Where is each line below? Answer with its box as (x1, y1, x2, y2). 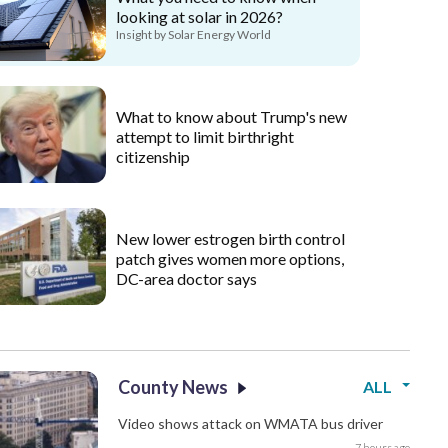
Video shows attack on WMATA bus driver (118, 415, 384, 433)
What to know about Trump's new (115, 107, 347, 127)
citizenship (115, 147, 190, 167)
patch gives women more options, (115, 249, 344, 269)
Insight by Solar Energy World (115, 27, 271, 43)
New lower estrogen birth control (115, 229, 345, 249)
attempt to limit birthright (115, 127, 294, 147)
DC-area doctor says (115, 269, 257, 289)
